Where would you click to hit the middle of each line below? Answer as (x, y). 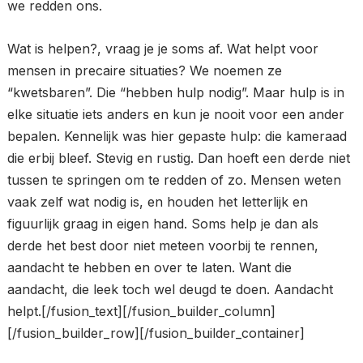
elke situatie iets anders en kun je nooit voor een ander (175, 114)
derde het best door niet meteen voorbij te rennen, (162, 245)
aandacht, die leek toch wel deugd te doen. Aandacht (170, 289)
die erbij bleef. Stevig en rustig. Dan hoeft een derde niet (178, 158)
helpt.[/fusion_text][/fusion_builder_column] (141, 311)
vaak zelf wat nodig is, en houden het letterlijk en (157, 201)
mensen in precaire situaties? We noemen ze (144, 70)
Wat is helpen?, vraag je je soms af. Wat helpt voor (162, 48)
